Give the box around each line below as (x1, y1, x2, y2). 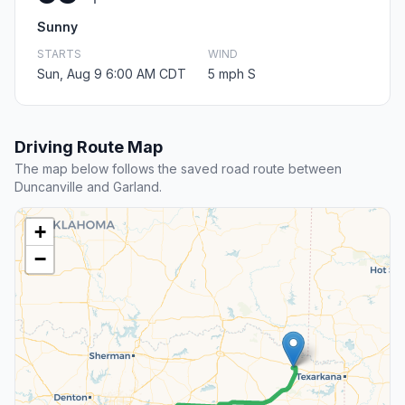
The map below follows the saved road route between (14, 161, 342, 177)
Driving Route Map (14, 137, 163, 157)
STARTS (37, 47, 81, 61)
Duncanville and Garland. (14, 179, 162, 195)
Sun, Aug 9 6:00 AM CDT (37, 66, 186, 82)
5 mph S (208, 66, 256, 82)
